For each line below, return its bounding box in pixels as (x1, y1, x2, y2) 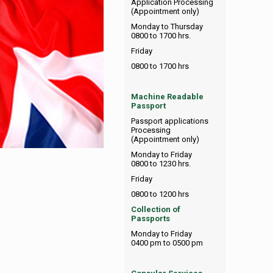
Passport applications (130, 116, 208, 126)
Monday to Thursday (130, 22, 203, 31)
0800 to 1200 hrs (130, 190, 189, 199)
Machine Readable (130, 92, 204, 101)
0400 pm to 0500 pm (130, 238, 203, 247)
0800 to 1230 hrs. (130, 159, 191, 168)
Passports (130, 214, 170, 223)
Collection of (130, 205, 180, 214)
